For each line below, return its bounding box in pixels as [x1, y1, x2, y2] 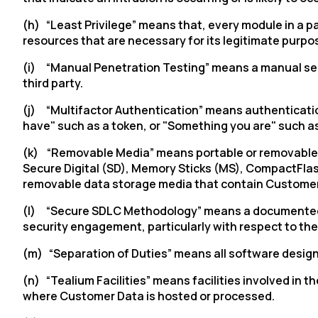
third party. [23, 75, 83, 91]
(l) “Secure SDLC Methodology [23, 203, 197, 219]
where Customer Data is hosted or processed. [23, 288, 275, 304]
